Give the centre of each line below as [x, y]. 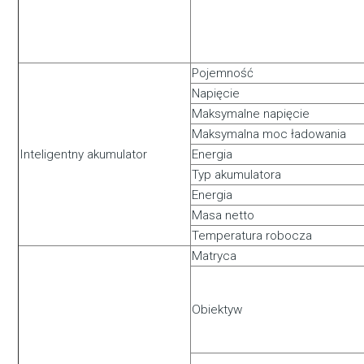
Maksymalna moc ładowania [269, 134]
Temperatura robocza [252, 236]
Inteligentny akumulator [84, 155]
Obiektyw [217, 310]
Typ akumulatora [237, 175]
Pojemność [223, 74]
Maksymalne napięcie [251, 114]
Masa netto [223, 216]
